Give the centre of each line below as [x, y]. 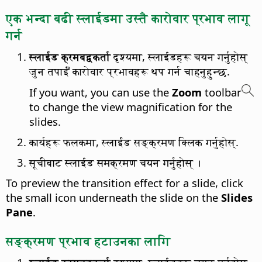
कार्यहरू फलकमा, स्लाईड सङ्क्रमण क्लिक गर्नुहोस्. [134, 142]
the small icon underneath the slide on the [113, 198]
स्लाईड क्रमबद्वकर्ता [70, 57]
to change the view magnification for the [131, 107]
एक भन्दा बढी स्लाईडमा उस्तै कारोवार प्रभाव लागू [128, 18]
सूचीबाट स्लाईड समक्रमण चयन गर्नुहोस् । [115, 163]
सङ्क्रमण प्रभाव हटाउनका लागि [88, 240]
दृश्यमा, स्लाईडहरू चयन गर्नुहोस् [179, 57]
